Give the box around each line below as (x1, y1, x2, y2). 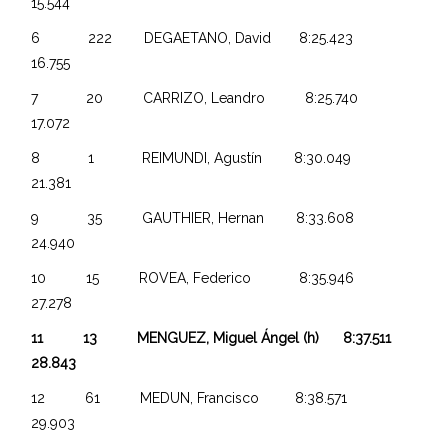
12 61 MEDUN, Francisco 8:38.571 (31, 389, 396, 406)
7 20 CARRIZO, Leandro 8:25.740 (31, 89, 407, 106)
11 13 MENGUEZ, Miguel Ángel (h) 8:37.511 (31, 329, 416, 346)
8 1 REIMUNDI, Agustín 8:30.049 (31, 149, 400, 166)
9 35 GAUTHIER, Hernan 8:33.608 (31, 209, 403, 226)
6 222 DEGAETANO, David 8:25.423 (31, 29, 402, 46)
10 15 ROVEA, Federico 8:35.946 (31, 269, 403, 286)
